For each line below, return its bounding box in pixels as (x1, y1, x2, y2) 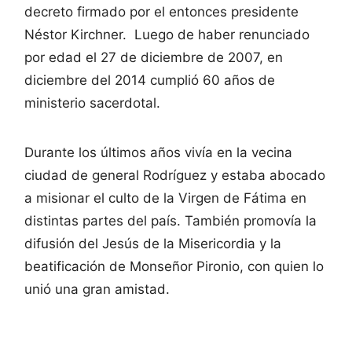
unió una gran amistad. (24, 280, 170, 297)
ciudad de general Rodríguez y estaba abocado (24, 167, 325, 183)
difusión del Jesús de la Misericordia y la (24, 235, 281, 251)
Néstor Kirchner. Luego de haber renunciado (24, 26, 310, 42)
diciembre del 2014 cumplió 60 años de (24, 71, 275, 88)
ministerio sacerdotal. (24, 94, 160, 111)
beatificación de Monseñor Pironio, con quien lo (24, 258, 324, 274)
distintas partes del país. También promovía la (24, 212, 317, 229)
